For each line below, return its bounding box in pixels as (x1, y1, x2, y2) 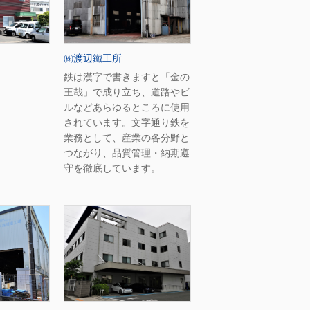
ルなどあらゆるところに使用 (64, 102, 190, 113)
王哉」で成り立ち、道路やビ (64, 86, 190, 98)
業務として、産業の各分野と (64, 132, 190, 144)
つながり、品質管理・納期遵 (64, 147, 190, 159)
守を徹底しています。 (64, 163, 161, 174)
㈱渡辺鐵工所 (64, 53, 122, 64)
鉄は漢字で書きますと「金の (64, 71, 190, 83)
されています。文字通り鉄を (64, 117, 190, 129)
